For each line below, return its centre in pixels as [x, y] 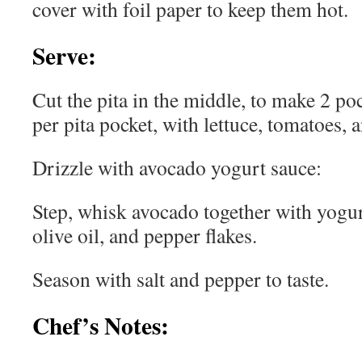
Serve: [68, 55]
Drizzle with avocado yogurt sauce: [181, 167]
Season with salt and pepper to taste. [181, 279]
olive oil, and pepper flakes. [148, 235]
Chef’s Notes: [101, 325]
